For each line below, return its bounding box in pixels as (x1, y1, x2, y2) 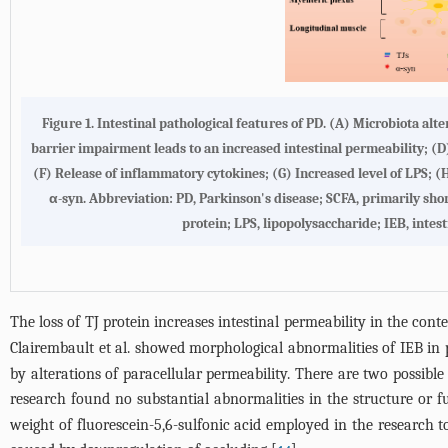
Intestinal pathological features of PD (97, 114, 323, 132)
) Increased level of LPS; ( (286, 164, 441, 182)
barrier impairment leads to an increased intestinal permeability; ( (31, 139, 437, 157)
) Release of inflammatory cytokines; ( (46, 164, 278, 182)
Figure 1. (42, 114, 97, 132)
